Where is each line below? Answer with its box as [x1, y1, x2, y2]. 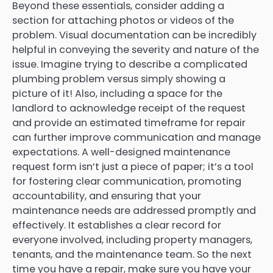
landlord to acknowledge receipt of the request [12, 101, 246, 116]
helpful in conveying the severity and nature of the [12, 43, 259, 57]
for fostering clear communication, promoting [12, 174, 241, 189]
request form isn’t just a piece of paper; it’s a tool [12, 160, 253, 174]
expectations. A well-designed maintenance [12, 145, 230, 160]
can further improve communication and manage [12, 130, 261, 145]
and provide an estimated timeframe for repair [12, 116, 246, 130]
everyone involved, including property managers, [12, 233, 252, 247]
